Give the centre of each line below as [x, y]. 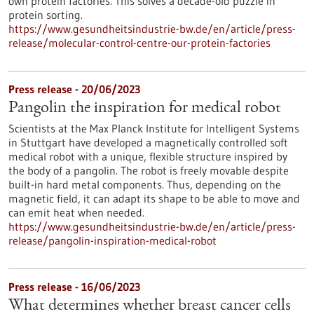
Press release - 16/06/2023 [74, 287]
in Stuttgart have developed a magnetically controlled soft [148, 142]
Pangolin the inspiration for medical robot [145, 109]
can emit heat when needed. [76, 212]
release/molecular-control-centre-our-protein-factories [139, 43]
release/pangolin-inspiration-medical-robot [112, 240]
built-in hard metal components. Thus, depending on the [145, 184]
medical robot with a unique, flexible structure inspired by [148, 156]
